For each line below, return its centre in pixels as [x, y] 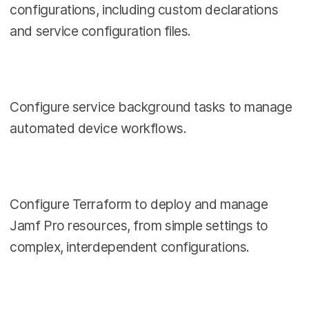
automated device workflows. [98, 128]
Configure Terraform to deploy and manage [139, 204]
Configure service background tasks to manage [151, 107]
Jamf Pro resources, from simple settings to [139, 225]
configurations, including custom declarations [144, 10]
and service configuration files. [100, 31]
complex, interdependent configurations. [130, 247]
